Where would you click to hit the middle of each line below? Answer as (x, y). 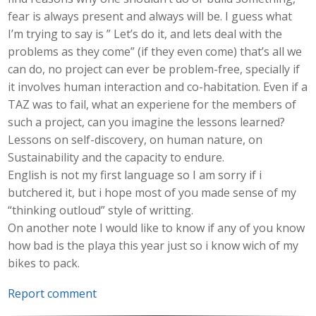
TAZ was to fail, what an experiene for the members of (152, 105)
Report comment (53, 293)
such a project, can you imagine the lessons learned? (147, 122)
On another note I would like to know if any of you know (157, 228)
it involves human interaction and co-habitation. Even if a (158, 87)
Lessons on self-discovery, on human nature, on (135, 140)
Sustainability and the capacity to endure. (116, 158)
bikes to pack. (44, 263)
